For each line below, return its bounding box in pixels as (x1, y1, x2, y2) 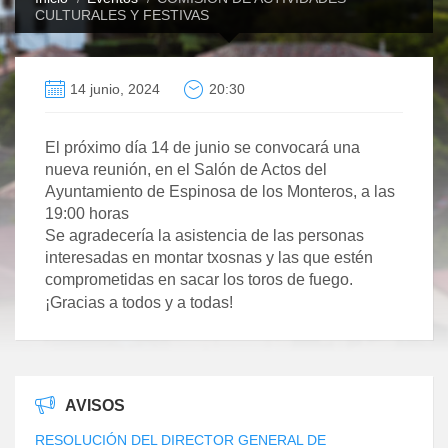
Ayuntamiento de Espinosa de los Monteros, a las (45, 182, 395, 200)
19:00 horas (45, 204, 129, 222)
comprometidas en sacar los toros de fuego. (45, 270, 353, 288)
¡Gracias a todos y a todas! (45, 293, 233, 311)
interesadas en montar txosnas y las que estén (45, 248, 373, 266)
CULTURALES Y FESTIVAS (35, 6, 209, 23)
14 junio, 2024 (70, 80, 160, 97)
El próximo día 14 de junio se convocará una (45, 138, 360, 156)
